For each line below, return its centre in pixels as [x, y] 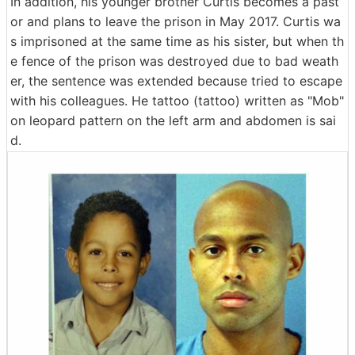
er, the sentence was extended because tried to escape [176, 81]
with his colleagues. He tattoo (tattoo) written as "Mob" [177, 101]
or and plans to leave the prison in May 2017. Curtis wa [176, 22]
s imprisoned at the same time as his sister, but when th [177, 42]
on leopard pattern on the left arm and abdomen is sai [173, 121]
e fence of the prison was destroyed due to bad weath [174, 61]
